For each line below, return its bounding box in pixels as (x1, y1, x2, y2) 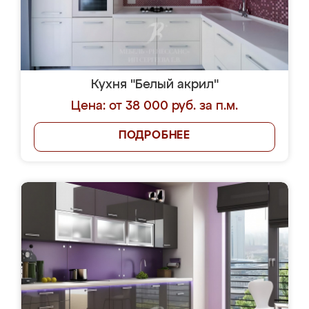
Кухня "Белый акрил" (90, 79, 219, 91)
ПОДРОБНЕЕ (118, 130, 191, 141)
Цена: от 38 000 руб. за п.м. (71, 100, 238, 112)
